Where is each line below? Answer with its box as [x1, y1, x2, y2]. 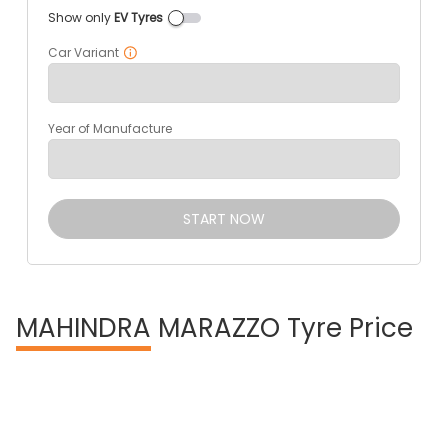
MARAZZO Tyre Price [151, 310, 413, 346]
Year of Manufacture [47, 120, 172, 137]
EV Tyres [113, 9, 163, 26]
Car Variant [47, 44, 119, 61]
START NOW [182, 209, 265, 229]
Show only [47, 9, 114, 26]
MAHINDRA [16, 310, 151, 346]
